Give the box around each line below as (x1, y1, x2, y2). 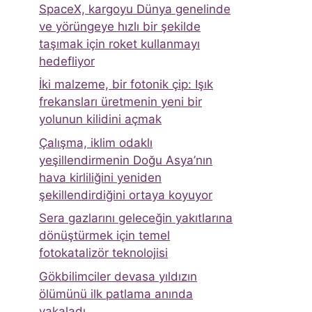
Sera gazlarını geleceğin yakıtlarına (39, 211, 233, 226)
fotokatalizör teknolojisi (39, 246, 168, 260)
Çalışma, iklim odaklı (39, 135, 153, 150)
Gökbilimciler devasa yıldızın (39, 269, 197, 283)
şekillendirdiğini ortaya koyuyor (39, 187, 212, 202)
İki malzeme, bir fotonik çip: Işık (39, 77, 213, 92)
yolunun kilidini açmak (39, 112, 162, 127)
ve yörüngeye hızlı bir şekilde (39, 19, 201, 33)
